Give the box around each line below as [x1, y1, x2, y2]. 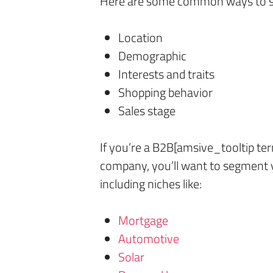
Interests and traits [118, 65, 214, 83]
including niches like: [100, 174, 202, 193]
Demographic [118, 46, 186, 65]
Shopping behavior [118, 83, 213, 102]
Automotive [118, 229, 179, 248]
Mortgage [118, 211, 168, 230]
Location [118, 28, 163, 47]
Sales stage [118, 101, 175, 120]
